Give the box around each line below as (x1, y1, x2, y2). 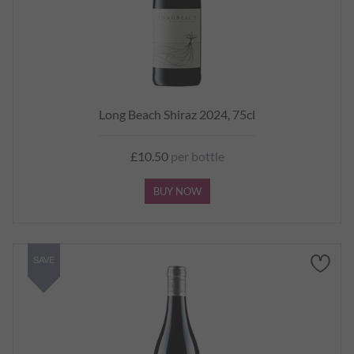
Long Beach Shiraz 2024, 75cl (99, 107, 255, 122)
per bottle (168, 149, 224, 164)
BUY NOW (153, 185, 201, 198)
